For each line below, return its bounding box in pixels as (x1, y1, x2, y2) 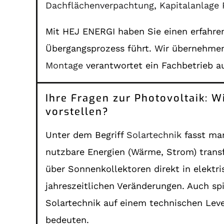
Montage (45, 59, 83, 70)
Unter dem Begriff (45, 129, 127, 140)
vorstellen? (45, 104, 109, 118)
